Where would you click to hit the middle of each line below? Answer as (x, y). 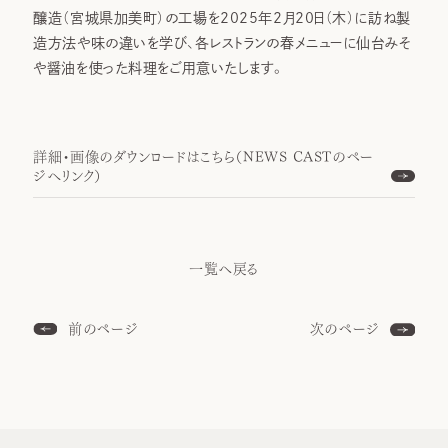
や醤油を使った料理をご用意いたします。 (159, 68)
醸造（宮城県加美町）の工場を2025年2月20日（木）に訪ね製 (222, 18)
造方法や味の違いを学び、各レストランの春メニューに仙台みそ (222, 43)
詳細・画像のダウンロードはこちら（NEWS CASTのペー (203, 157)
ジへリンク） (67, 176)
